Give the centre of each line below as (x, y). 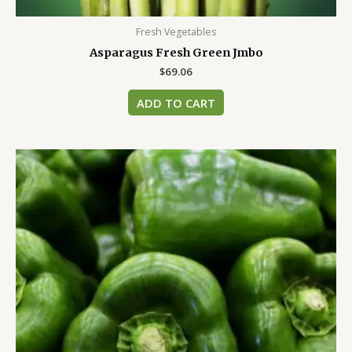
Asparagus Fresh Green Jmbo (176, 52)
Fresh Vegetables (176, 31)
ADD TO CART (176, 103)
